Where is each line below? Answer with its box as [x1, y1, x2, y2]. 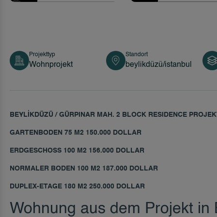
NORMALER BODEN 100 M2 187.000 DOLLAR [10, 165, 158, 172]
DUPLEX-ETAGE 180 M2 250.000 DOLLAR [10, 183, 145, 190]
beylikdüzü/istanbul [125, 61, 192, 69]
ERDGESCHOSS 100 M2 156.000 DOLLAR [10, 147, 144, 155]
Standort [125, 52, 148, 58]
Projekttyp [29, 52, 55, 58]
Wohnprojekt [29, 61, 73, 69]
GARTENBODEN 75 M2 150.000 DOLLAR [10, 129, 141, 137]
